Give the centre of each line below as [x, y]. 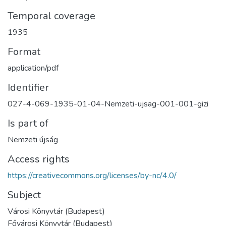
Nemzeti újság [33, 140]
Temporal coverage [51, 16]
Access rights [39, 159]
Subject [24, 195]
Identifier [28, 88]
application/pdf [33, 68]
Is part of [28, 123]
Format [24, 52]
